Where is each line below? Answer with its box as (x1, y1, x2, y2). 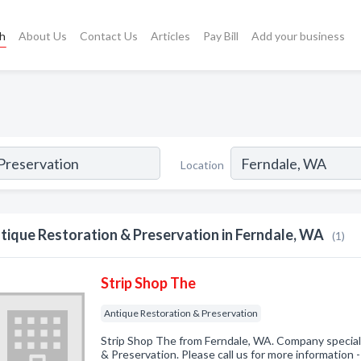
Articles (151, 28, 191, 43)
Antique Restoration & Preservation (104, 307, 259, 319)
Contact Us (80, 28, 139, 43)
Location (180, 157, 224, 172)
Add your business (251, 28, 346, 43)
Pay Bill (203, 28, 239, 43)
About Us (19, 28, 68, 43)
